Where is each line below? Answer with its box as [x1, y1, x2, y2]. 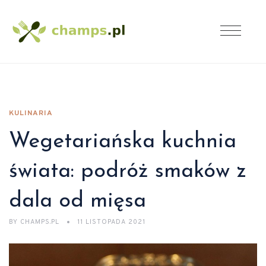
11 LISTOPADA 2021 [77, 218, 145, 226]
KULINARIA [9, 109, 53, 118]
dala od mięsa [9, 191, 146, 212]
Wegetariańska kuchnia [9, 131, 236, 153]
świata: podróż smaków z [9, 161, 246, 182]
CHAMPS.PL [18, 218, 62, 226]
